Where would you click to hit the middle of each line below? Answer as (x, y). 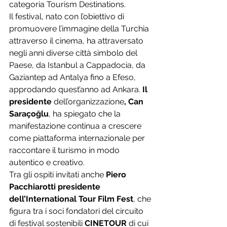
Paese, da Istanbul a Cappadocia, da (78, 65)
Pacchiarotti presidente (56, 187)
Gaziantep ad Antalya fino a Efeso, (73, 77)
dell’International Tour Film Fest (71, 199)
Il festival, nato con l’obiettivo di (68, 16)
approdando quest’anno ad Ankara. (76, 89)
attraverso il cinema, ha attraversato (77, 41)
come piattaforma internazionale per (78, 138)
